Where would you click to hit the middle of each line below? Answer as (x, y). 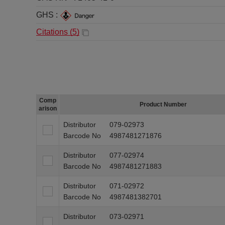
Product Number (163, 104)
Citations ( (54, 32)
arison (48, 108)
